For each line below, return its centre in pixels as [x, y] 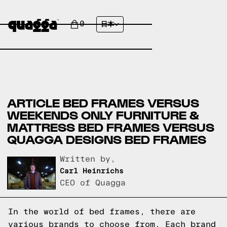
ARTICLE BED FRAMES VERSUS [103, 103]
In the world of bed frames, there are [102, 212]
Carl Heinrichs [92, 172]
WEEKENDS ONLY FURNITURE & [103, 115]
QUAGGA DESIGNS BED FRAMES [107, 139]
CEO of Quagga [93, 183]
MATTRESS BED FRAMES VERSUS [111, 127]
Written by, [88, 159]
